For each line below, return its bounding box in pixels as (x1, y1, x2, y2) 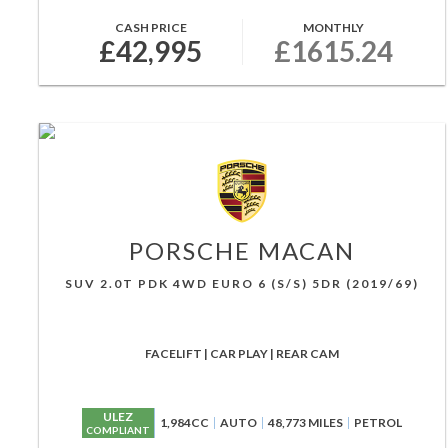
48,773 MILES (267, 415, 343, 430)
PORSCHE (128, 236, 251, 265)
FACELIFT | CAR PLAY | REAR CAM (144, 346, 339, 361)
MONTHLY (302, 20, 364, 35)
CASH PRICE (114, 20, 187, 35)
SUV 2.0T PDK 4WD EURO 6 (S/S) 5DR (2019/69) (64, 276, 419, 291)
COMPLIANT (85, 424, 150, 436)
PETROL (353, 415, 402, 430)
